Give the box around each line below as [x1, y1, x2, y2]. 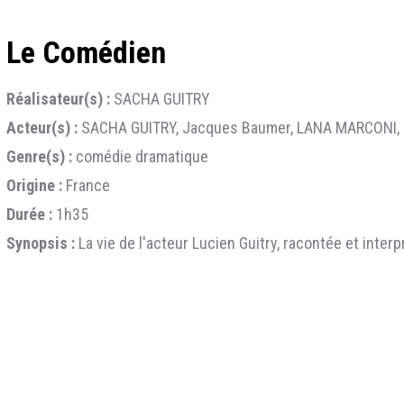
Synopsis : [6, 234, 75, 253]
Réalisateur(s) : [6, 89, 110, 109]
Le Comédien [6, 34, 166, 70]
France [62, 176, 110, 196]
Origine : [6, 176, 62, 196]
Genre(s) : [6, 147, 72, 167]
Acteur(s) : [6, 118, 78, 138]
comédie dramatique [72, 147, 208, 167]
